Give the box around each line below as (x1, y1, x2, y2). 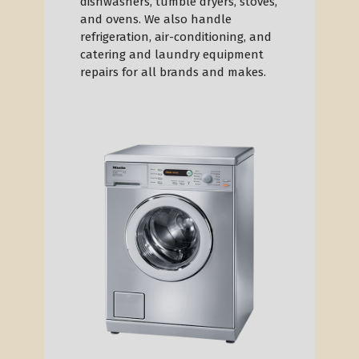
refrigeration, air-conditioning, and (80, 30, 272, 44)
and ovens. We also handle (80, 12, 232, 26)
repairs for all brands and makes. (80, 65, 266, 79)
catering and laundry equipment (80, 47, 264, 62)
